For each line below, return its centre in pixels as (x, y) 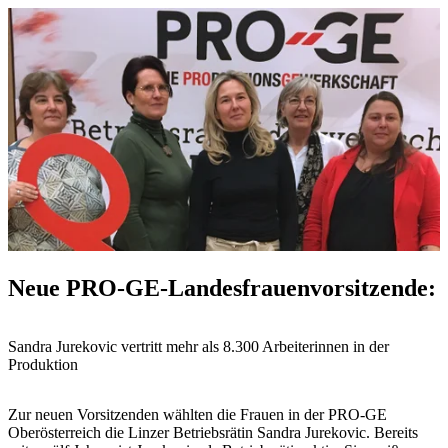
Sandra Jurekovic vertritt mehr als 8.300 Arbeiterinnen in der (198, 346)
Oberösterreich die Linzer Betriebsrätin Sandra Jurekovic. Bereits (213, 432)
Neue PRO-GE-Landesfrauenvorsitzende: (222, 287)
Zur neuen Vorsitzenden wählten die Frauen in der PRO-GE (197, 414)
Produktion (43, 364)
